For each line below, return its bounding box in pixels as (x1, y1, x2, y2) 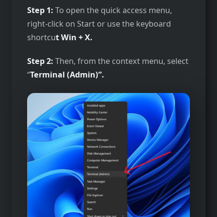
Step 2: (27, 55, 55, 66)
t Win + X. (56, 32, 93, 43)
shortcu (27, 32, 56, 43)
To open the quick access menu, (53, 5, 172, 16)
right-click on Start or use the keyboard (27, 18, 171, 30)
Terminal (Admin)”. (30, 69, 104, 80)
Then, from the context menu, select (55, 55, 188, 66)
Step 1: (27, 5, 53, 16)
